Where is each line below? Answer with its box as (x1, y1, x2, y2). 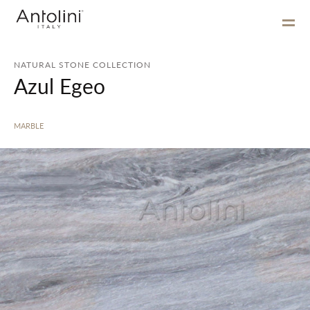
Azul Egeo (14, 71, 105, 100)
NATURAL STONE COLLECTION (14, 59, 151, 71)
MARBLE (14, 120, 44, 131)
